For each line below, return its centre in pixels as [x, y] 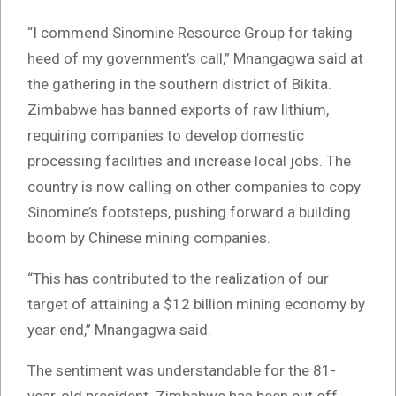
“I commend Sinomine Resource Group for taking [190, 33]
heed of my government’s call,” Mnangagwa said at [195, 59]
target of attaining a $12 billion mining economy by [196, 305]
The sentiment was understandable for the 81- [182, 371]
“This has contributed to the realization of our [178, 279]
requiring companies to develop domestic [166, 136]
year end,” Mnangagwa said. [119, 330]
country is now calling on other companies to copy [194, 187]
